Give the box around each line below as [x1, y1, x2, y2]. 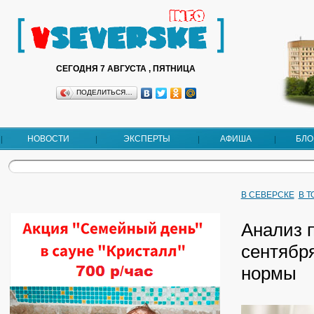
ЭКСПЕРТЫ [123, 134, 170, 144]
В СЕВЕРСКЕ [240, 190, 294, 200]
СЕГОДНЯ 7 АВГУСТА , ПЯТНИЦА [56, 64, 196, 74]
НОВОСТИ [27, 134, 69, 144]
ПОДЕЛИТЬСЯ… [76, 88, 132, 96]
